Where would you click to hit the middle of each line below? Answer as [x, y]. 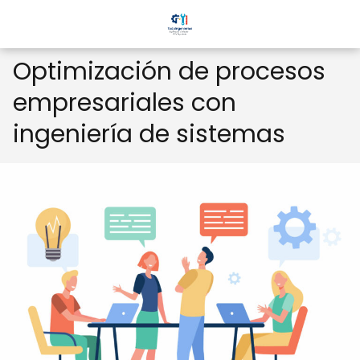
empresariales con [125, 103]
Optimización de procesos [169, 72]
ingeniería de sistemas [149, 134]
